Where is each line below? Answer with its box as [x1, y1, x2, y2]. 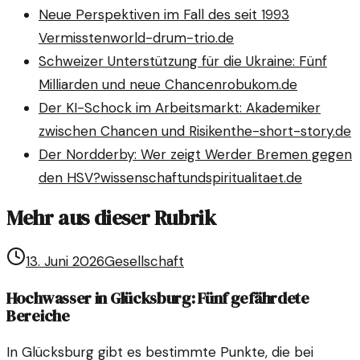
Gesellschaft [104, 252, 184, 271]
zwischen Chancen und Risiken [39, 122, 231, 141]
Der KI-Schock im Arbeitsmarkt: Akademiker [39, 99, 321, 117]
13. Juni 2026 [26, 252, 104, 271]
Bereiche [6, 305, 70, 328]
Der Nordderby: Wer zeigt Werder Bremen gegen [39, 145, 352, 164]
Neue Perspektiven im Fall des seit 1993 [39, 6, 289, 24]
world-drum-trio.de [110, 29, 234, 47]
